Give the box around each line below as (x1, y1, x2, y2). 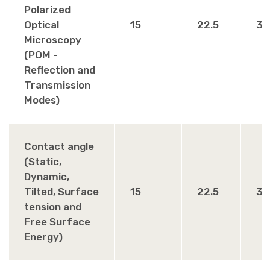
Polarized (24, 4, 71, 16)
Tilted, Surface (24, 186, 99, 198)
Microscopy (24, 34, 82, 46)
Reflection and (24, 64, 96, 76)
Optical (24, 19, 60, 31)
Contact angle (24, 140, 95, 152)
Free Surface (24, 216, 91, 228)
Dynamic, (24, 171, 70, 183)
